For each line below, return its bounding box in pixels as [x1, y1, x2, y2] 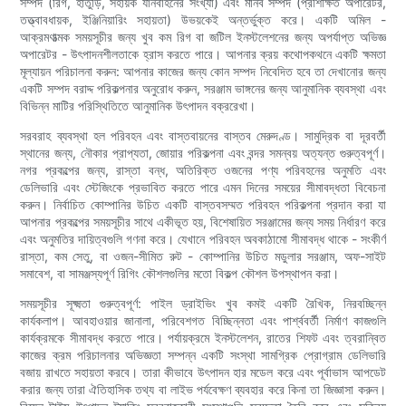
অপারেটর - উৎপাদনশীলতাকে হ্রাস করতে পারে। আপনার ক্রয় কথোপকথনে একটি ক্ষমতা [20, 46, 386, 63]
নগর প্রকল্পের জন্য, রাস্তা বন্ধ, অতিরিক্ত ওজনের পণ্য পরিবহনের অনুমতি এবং [20, 162, 386, 179]
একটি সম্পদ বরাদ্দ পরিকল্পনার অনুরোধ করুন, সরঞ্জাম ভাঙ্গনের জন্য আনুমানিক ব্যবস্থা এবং [20, 81, 386, 97]
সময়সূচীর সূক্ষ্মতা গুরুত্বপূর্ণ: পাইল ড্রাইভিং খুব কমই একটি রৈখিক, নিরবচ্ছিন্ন [20, 295, 386, 312]
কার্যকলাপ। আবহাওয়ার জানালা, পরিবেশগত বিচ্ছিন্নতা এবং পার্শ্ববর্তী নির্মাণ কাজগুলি [20, 313, 386, 329]
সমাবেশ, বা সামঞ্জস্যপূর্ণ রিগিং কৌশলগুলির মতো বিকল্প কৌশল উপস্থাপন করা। [20, 266, 340, 282]
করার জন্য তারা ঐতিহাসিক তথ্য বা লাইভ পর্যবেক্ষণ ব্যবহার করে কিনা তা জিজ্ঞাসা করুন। [20, 382, 386, 398]
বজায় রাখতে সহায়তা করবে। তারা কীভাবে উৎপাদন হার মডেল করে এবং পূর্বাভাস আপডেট [20, 364, 386, 381]
